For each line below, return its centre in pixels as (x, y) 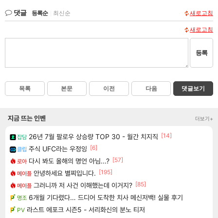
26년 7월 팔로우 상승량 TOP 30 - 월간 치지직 (93, 136)
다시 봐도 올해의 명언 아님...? (69, 161)
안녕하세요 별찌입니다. (65, 173)
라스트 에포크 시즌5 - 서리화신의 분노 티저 (86, 209)
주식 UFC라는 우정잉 (58, 148)
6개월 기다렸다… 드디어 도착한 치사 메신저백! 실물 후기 (106, 197)
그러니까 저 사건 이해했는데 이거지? (83, 185)
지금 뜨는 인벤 (27, 118)
